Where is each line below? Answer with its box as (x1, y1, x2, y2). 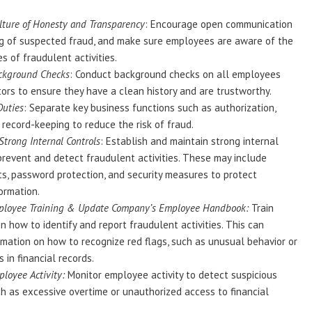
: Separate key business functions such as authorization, (24, 101, 276, 114)
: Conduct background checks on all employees (70, 68, 281, 81)
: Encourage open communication (145, 17, 292, 31)
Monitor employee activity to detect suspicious (65, 268, 277, 281)
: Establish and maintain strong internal (100, 134, 279, 148)
